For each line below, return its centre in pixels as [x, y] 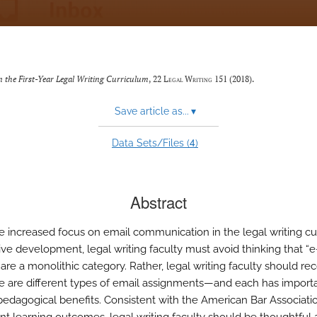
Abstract [158, 202]
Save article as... [151, 111]
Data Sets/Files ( [151, 143]
